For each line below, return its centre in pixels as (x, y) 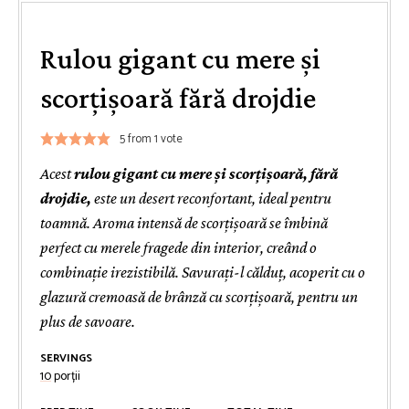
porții (67, 376)
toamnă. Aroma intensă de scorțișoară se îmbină (184, 222)
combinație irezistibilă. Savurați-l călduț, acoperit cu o (203, 272)
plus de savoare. (88, 321)
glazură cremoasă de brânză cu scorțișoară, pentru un (199, 296)
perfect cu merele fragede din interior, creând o (178, 247)
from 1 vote (153, 140)
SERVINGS (66, 358)
